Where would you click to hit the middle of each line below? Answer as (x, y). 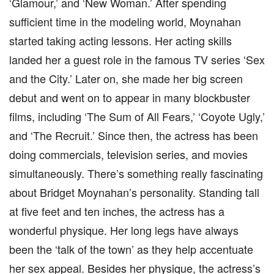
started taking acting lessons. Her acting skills (120, 40)
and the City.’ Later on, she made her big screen (126, 78)
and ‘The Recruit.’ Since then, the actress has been (134, 135)
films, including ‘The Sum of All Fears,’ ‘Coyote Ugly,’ (137, 116)
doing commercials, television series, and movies (128, 154)
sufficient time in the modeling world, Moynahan (125, 21)
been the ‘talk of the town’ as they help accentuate (131, 249)
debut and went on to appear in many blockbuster (130, 97)
